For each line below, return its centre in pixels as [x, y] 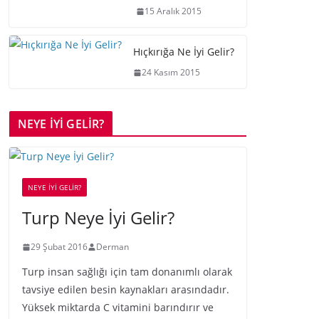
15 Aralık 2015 [173, 11]
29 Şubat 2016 [59, 247]
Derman [113, 247]
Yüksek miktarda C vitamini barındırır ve [118, 307]
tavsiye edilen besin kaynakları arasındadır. [126, 289]
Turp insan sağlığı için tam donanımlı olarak [127, 272]
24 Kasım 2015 [171, 72]
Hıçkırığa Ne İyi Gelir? [184, 52]
